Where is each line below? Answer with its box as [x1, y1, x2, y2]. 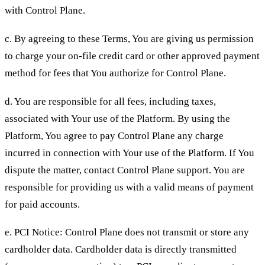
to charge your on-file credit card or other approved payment [5, 50, 260, 62]
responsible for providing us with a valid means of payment [5, 181, 254, 193]
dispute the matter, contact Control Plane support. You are [5, 164, 245, 176]
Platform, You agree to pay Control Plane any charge [5, 130, 224, 141]
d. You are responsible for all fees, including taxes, [5, 95, 216, 107]
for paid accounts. [5, 198, 80, 210]
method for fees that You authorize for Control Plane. [5, 67, 226, 79]
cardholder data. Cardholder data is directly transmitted [5, 244, 237, 256]
